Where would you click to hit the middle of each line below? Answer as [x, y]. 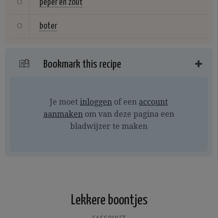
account [153, 102]
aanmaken [63, 114]
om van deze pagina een [128, 114]
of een [125, 102]
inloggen [96, 102]
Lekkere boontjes [109, 200]
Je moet [65, 102]
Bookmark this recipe [81, 64]
